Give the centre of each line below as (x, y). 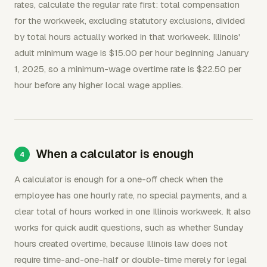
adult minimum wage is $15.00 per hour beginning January (131, 53)
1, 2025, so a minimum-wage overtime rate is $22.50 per (128, 69)
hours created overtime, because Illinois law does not (121, 243)
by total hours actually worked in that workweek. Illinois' (127, 37)
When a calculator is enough (115, 154)
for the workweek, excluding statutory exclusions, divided (130, 21)
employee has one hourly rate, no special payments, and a (131, 195)
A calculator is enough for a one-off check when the (119, 179)
